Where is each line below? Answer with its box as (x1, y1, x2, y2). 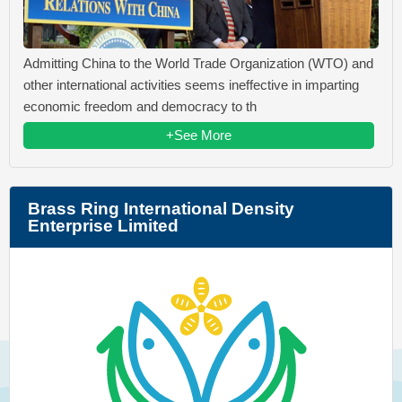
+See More (166, 127, 232, 143)
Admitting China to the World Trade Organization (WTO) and (23, 55, 373, 71)
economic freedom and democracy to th (23, 98, 257, 114)
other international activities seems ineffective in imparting (23, 76, 359, 92)
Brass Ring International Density (28, 198, 294, 218)
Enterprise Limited (28, 215, 179, 235)
